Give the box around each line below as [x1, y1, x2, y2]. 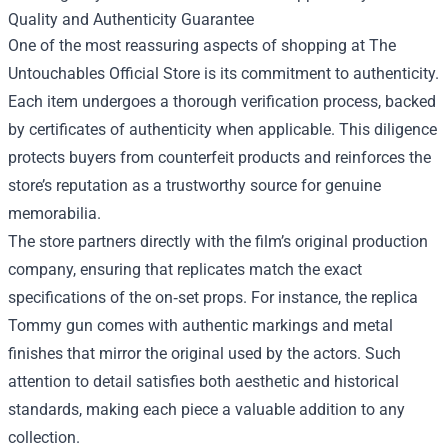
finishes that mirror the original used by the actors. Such [8, 344, 401, 363]
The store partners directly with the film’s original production [8, 232, 428, 251]
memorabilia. [8, 204, 101, 223]
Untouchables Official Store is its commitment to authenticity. [8, 64, 439, 83]
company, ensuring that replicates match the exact [8, 260, 362, 279]
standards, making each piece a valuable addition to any [8, 400, 405, 419]
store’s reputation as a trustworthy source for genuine [8, 176, 381, 195]
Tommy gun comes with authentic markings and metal [8, 316, 393, 335]
